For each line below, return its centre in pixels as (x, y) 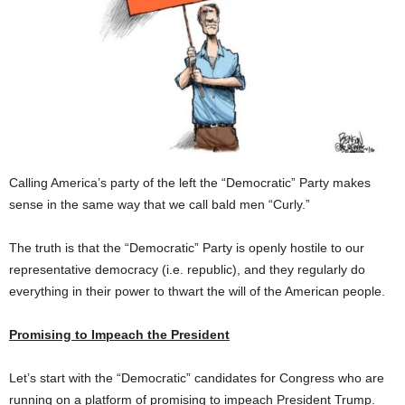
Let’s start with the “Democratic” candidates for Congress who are (197, 378)
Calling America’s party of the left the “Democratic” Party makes (190, 183)
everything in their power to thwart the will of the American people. (197, 291)
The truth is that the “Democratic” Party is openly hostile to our (187, 248)
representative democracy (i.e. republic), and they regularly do (187, 269)
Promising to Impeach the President (119, 334)
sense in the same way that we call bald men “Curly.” (160, 204)
